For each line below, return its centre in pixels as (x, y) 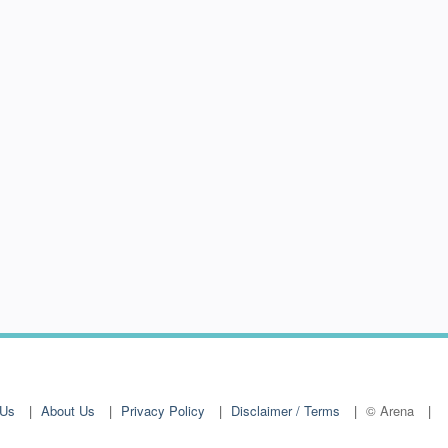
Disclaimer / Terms (285, 410)
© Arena (390, 410)
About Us (68, 410)
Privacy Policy (163, 410)
